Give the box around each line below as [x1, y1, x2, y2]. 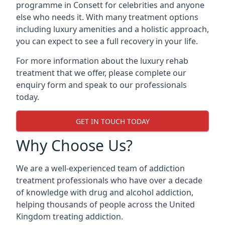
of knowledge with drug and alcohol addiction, [16, 187, 193, 198]
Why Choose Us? [16, 135, 133, 156]
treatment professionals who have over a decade [16, 175, 202, 186]
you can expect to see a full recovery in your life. [16, 36, 198, 47]
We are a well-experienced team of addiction [16, 163, 185, 174]
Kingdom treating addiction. [16, 211, 123, 222]
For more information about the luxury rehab [16, 55, 188, 66]
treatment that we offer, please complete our [16, 67, 186, 78]
